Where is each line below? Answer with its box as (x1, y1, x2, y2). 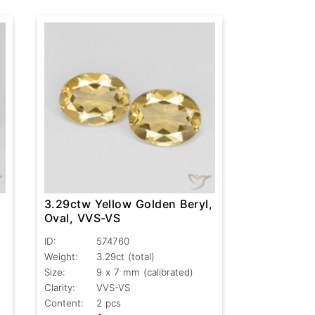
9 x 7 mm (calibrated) (96, 266, 193, 278)
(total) (127, 251, 155, 263)
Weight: (44, 251, 78, 263)
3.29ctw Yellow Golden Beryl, (44, 197, 213, 212)
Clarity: (44, 282, 75, 294)
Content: (44, 297, 84, 309)
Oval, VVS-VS (44, 211, 122, 226)
